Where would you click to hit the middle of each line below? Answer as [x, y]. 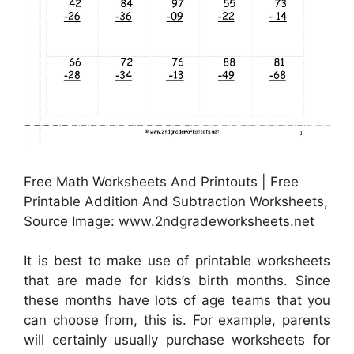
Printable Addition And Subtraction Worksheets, [176, 201]
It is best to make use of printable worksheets [177, 261]
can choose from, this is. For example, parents [177, 320]
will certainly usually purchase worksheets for [177, 340]
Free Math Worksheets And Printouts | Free [161, 181]
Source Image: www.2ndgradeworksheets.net [169, 221]
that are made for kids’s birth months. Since [177, 281]
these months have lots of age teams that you [177, 301]
